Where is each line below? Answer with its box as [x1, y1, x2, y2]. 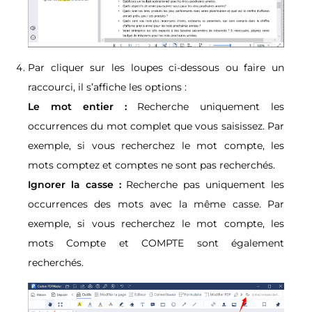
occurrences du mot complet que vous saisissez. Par [28, 119, 284, 132]
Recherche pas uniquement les [126, 178, 285, 191]
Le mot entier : [28, 100, 127, 113]
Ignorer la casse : [28, 178, 127, 191]
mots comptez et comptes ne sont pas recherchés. [28, 158, 275, 171]
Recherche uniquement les [126, 100, 284, 113]
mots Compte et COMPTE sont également [28, 236, 284, 249]
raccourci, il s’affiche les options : [28, 80, 189, 93]
